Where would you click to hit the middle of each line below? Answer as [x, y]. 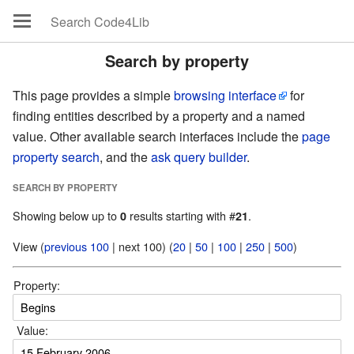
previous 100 [77, 246]
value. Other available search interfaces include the [157, 136]
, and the [125, 157]
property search [56, 157]
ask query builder [199, 157]
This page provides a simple [93, 95]
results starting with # [181, 216]
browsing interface [225, 95]
